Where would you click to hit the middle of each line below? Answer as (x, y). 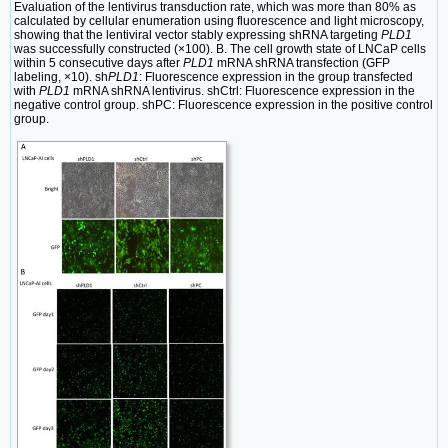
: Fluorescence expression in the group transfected (276, 76)
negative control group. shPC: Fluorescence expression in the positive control (223, 104)
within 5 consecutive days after (98, 62)
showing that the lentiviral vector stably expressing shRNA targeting (197, 34)
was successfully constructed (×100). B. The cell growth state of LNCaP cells (220, 48)
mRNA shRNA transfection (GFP (302, 62)
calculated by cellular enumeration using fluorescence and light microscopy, (219, 20)
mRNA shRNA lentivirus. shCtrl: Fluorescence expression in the (242, 90)
